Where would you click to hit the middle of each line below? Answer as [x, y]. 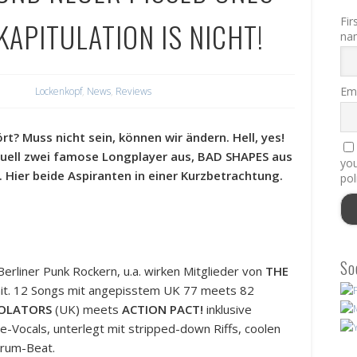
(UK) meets [87, 310]
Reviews [134, 92]
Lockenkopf [59, 92]
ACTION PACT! [163, 310]
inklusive [228, 310]
